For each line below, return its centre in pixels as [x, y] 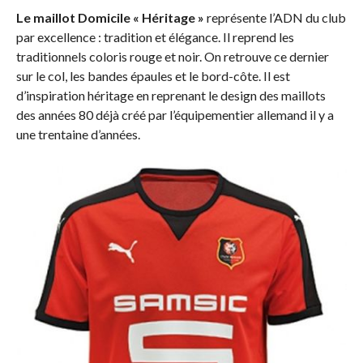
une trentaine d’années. [78, 134]
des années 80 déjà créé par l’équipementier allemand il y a [175, 114]
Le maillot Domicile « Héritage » [110, 17]
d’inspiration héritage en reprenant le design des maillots [171, 95]
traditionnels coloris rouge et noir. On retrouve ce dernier [172, 56]
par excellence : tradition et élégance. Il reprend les [155, 36]
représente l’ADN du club [275, 17]
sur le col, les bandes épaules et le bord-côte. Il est [153, 75]
